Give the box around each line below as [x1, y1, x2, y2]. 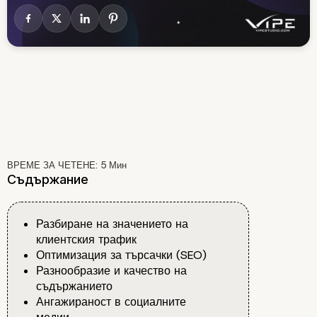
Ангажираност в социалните [36, 294, 186, 310]
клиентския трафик [36, 232, 137, 248]
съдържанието [36, 279, 113, 294]
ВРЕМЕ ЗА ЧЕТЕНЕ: [7, 159, 100, 172]
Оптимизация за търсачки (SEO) [36, 248, 207, 263]
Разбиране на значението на [36, 217, 188, 232]
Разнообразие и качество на [36, 263, 187, 279]
